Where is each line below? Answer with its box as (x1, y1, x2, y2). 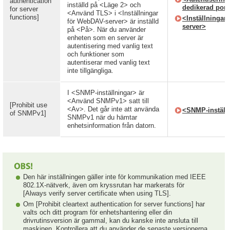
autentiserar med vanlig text (67, 59, 150, 66)
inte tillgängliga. (67, 67, 113, 74)
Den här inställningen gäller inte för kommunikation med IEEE (23, 173, 206, 181)
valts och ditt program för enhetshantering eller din (23, 208, 172, 216)
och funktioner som (67, 50, 124, 58)
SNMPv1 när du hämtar (67, 113, 137, 121)
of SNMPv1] (10, 109, 46, 117)
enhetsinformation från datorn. (67, 122, 156, 129)
